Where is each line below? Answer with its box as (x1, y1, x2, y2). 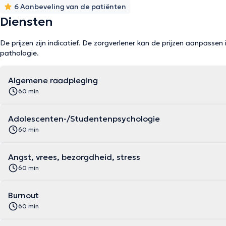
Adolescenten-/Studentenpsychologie (8, 114, 160, 124)
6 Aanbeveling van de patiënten (14, 2, 126, 11)
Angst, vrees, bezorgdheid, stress (8, 152, 140, 162)
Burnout (8, 190, 39, 200)
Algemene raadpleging (8, 75, 98, 85)
